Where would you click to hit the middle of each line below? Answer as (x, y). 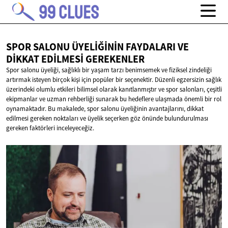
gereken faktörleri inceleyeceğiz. (50, 128)
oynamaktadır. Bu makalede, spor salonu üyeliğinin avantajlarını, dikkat (105, 109)
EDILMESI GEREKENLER (93, 59)
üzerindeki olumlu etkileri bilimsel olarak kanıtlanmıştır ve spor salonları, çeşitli (114, 90)
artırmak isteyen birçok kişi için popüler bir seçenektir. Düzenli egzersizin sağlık (114, 80)
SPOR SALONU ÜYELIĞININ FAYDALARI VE (97, 47)
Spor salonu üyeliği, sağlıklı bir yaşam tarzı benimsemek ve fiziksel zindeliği (109, 70)
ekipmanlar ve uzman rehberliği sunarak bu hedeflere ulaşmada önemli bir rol (114, 99)
